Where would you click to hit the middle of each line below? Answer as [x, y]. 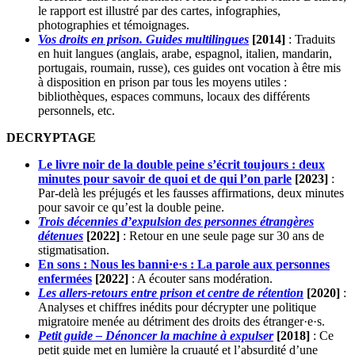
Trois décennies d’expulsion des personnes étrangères [176, 222]
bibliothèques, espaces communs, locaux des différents [174, 97]
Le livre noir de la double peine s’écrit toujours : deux [181, 165]
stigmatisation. [74, 250]
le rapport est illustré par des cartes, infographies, [159, 11]
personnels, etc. [76, 111]
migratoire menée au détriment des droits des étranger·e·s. [181, 322]
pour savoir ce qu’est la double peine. [131, 208]
